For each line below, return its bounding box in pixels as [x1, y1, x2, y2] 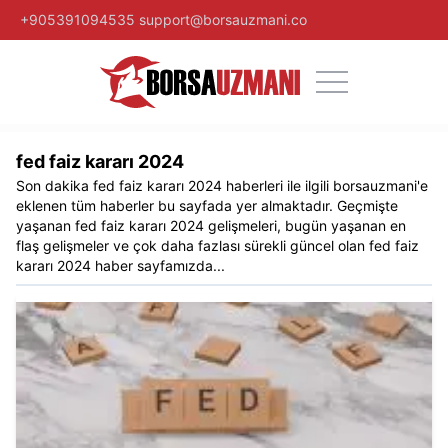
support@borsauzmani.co [139, 11, 307, 28]
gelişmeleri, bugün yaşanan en [204, 216, 406, 234]
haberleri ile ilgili [222, 176, 329, 194]
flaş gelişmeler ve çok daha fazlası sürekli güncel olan [16, 236, 369, 254]
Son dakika [16, 176, 93, 194]
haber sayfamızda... [91, 256, 225, 274]
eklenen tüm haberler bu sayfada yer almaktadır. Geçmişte [16, 196, 398, 214]
